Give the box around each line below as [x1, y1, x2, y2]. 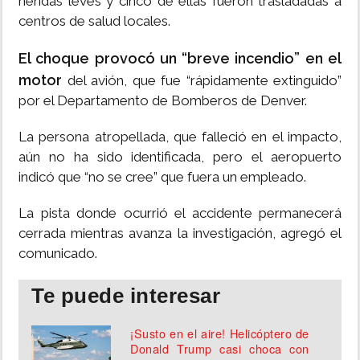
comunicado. [18, 245, 97, 262]
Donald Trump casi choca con [130, 340, 309, 358]
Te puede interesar [31, 284, 220, 309]
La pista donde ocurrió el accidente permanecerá [18, 205, 342, 222]
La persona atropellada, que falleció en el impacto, [18, 129, 342, 145]
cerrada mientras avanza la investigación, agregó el [18, 225, 342, 242]
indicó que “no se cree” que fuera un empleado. [18, 169, 306, 186]
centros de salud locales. [18, 13, 170, 30]
